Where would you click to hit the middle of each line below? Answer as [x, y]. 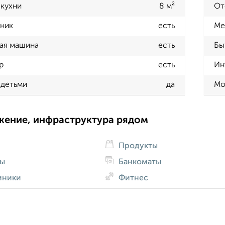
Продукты [137, 146]
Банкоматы [139, 162]
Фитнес [132, 178]
